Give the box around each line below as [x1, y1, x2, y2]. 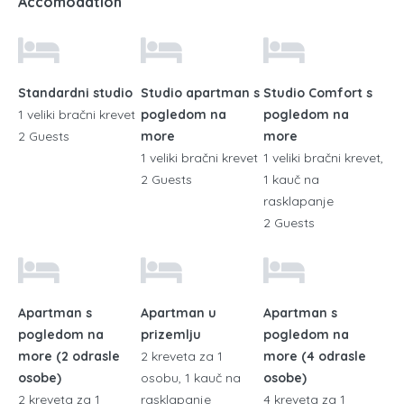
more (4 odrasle [262, 347, 366, 364]
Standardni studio [18, 84, 133, 101]
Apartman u [140, 304, 216, 321]
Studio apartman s [140, 84, 260, 101]
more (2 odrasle [18, 347, 120, 364]
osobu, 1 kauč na [140, 369, 241, 386]
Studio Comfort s [262, 84, 372, 101]
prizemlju [140, 326, 201, 343]
